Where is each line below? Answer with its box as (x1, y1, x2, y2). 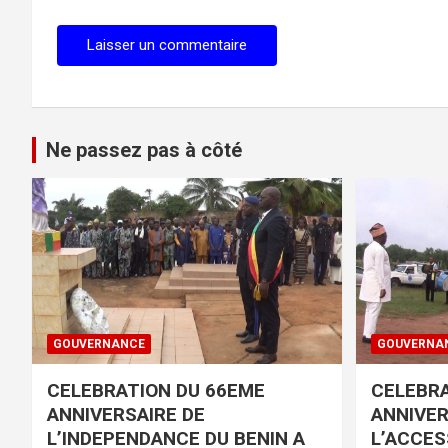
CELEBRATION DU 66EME (47, 378, 265, 402)
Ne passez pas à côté (46, 137, 242, 162)
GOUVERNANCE (53, 336, 145, 351)
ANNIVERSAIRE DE (47, 402, 205, 426)
